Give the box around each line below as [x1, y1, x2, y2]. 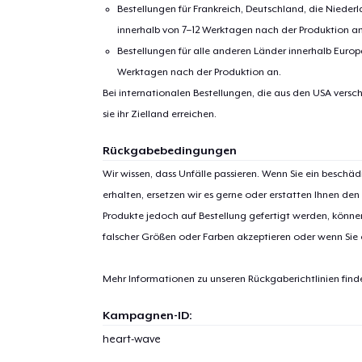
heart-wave [102, 332, 161, 345]
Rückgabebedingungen [102, 143, 237, 157]
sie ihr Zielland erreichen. [102, 107, 217, 120]
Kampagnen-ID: [102, 308, 192, 322]
